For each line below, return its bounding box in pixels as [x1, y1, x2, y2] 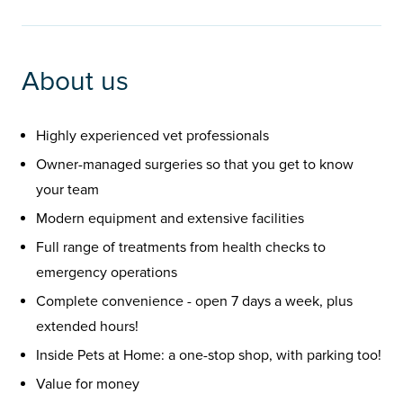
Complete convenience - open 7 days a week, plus [36, 292, 353, 311]
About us [22, 65, 129, 99]
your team [36, 181, 99, 200]
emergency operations [36, 264, 177, 282]
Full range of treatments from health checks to [36, 238, 326, 257]
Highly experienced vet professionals [36, 127, 269, 146]
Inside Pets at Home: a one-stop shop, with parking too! [36, 346, 381, 365]
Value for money [36, 375, 139, 394]
